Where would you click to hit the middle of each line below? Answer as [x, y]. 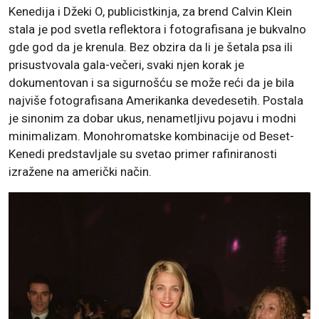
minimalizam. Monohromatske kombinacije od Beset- [151, 136]
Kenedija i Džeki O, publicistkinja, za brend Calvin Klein [150, 12]
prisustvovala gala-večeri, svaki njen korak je [126, 65]
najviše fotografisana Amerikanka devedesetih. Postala [156, 101]
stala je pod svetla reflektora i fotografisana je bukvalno [157, 30]
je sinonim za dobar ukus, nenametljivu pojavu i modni [152, 119]
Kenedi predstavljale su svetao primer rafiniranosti [143, 154]
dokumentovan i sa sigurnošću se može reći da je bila [151, 83]
